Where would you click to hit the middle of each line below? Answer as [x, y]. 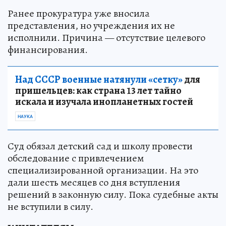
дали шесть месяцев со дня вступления [94, 183]
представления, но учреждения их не [91, 26]
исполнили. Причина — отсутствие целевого [106, 38]
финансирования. [48, 50]
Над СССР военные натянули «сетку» [99, 80]
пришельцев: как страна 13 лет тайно [98, 91]
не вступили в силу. [50, 207]
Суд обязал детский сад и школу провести [100, 146]
